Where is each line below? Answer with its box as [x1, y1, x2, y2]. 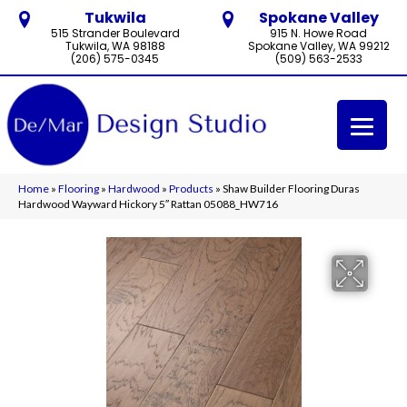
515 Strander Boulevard [50, 25, 180, 41]
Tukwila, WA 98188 [65, 38, 165, 54]
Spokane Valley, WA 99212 [247, 38, 390, 54]
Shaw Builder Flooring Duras [223, 181, 360, 195]
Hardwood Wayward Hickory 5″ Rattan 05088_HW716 [18, 196, 278, 211]
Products [169, 181, 213, 195]
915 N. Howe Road [270, 25, 367, 41]
